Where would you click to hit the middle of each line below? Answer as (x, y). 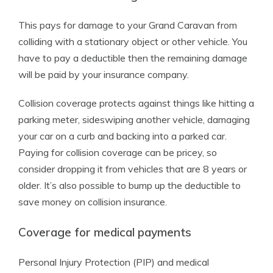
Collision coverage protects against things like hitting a (136, 103)
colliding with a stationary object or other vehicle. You (133, 41)
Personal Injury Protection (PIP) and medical (114, 262)
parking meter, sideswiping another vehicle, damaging (134, 119)
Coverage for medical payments (105, 232)
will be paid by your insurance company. (104, 74)
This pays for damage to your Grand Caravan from (128, 25)
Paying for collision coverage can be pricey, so (118, 152)
